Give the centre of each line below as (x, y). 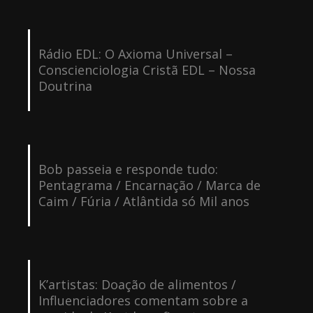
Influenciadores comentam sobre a (143, 300)
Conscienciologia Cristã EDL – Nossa (147, 70)
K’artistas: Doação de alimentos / (137, 284)
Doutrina (65, 86)
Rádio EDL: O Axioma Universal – (135, 53)
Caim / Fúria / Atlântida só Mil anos (144, 201)
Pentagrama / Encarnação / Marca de (149, 185)
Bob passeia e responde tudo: (128, 169)
